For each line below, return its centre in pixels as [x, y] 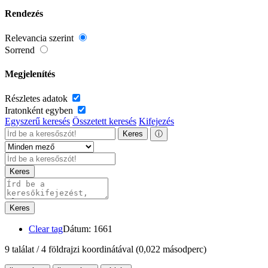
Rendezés [24, 14]
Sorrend [21, 50]
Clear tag [46, 229]
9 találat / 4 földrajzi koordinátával [70, 249]
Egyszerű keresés [37, 121]
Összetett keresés [104, 121]
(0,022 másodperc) [171, 249]
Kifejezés [156, 121]
